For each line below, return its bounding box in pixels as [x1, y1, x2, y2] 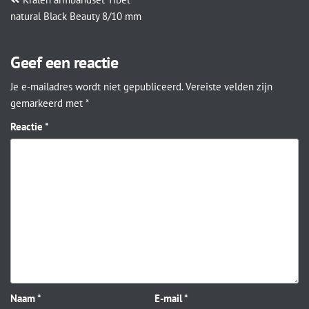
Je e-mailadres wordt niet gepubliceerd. [10, 80, 183, 93]
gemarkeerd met [10, 97, 86, 110]
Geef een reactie [10, 52, 119, 73]
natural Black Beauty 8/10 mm [10, 10, 141, 23]
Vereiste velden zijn [186, 80, 272, 93]
